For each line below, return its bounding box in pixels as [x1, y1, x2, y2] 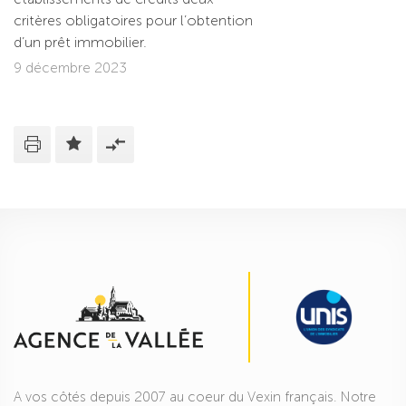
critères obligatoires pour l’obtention [14, 12, 253, 30]
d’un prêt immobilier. [14, 34, 147, 52]
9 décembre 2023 [14, 60, 127, 77]
